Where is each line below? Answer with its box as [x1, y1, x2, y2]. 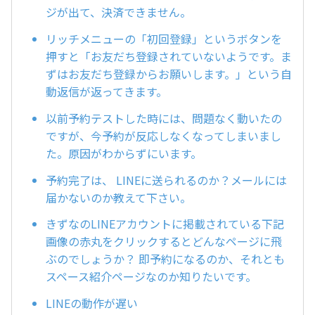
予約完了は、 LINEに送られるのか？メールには [46, 171, 287, 188]
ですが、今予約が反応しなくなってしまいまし [46, 127, 281, 144]
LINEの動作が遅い [46, 295, 138, 312]
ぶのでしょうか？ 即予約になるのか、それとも [46, 250, 285, 268]
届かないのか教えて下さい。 [46, 188, 191, 206]
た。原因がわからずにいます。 [46, 144, 202, 162]
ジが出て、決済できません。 [46, 4, 191, 21]
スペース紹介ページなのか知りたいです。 [46, 268, 259, 285]
